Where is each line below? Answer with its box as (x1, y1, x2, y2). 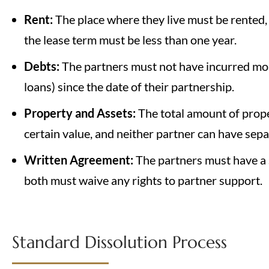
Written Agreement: (24, 153, 136, 168)
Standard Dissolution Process (12, 232, 227, 253)
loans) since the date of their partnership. (24, 79, 234, 94)
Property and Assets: (24, 106, 138, 121)
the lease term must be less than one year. (24, 32, 237, 47)
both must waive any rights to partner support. (24, 173, 262, 188)
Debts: (24, 59, 62, 74)
